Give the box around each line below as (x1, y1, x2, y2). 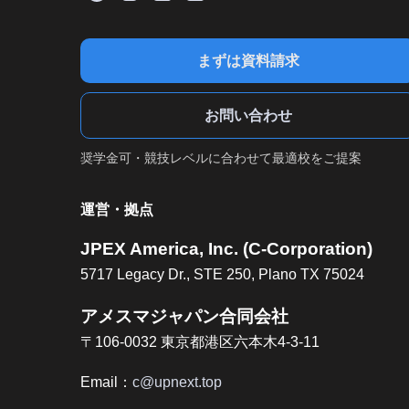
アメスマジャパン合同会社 (80, 307, 288, 327)
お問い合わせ (204, 107, 292, 123)
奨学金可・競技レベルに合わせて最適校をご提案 (80, 150, 362, 165)
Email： (80, 374, 132, 391)
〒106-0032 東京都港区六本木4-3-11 (80, 334, 320, 351)
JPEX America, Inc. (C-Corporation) (80, 238, 372, 258)
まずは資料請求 (197, 52, 299, 68)
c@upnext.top (132, 374, 222, 391)
